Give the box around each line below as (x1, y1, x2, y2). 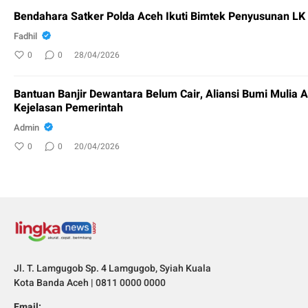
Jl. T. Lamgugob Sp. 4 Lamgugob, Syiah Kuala (14, 261, 211, 276)
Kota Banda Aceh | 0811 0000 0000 (14, 276, 166, 291)
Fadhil (14, 29, 37, 43)
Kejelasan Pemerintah (14, 100, 123, 117)
